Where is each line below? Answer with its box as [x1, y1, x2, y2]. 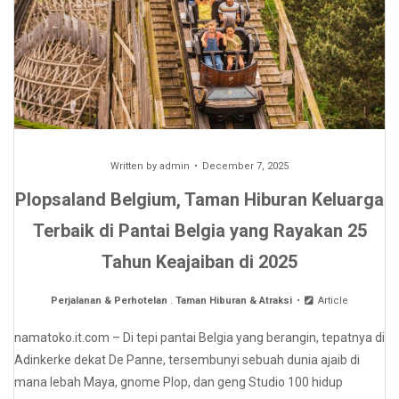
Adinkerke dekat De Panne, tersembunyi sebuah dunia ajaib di [14, 353, 360, 368]
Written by [110, 160, 159, 173]
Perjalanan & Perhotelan [51, 295, 168, 307]
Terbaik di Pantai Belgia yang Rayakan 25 [32, 220, 367, 242]
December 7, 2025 [202, 160, 289, 173]
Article [314, 295, 348, 307]
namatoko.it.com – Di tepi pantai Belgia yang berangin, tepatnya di [14, 330, 385, 346]
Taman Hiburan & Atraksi [175, 295, 293, 307]
